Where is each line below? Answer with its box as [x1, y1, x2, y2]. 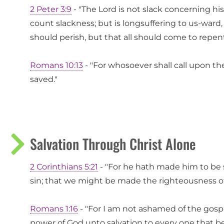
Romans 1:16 [30, 204, 78, 214]
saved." [30, 74, 57, 84]
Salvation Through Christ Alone [30, 133, 195, 154]
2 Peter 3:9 [30, 4, 71, 14]
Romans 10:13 [30, 60, 83, 70]
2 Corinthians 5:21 [30, 162, 98, 172]
